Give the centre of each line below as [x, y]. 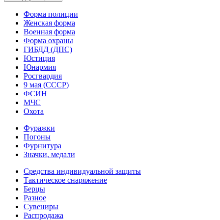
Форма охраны [48, 41]
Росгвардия [43, 76]
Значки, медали [49, 154]
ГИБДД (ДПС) [48, 49]
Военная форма [49, 32]
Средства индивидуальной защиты [82, 171]
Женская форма [49, 23]
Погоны [37, 137]
